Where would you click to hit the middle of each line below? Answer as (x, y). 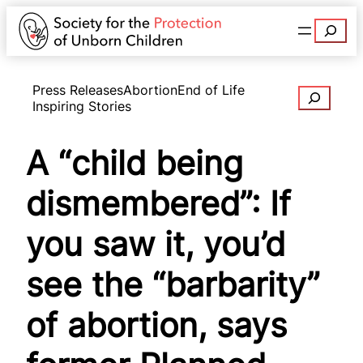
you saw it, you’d (156, 244)
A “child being (135, 163)
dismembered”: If (158, 204)
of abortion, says (156, 325)
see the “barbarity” (173, 285)
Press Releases (78, 90)
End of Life (211, 90)
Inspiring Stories (82, 106)
